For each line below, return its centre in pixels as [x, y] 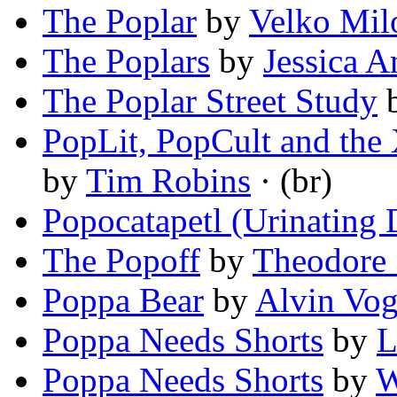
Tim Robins [168, 181]
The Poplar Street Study [210, 101]
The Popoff [121, 261]
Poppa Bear [123, 300]
